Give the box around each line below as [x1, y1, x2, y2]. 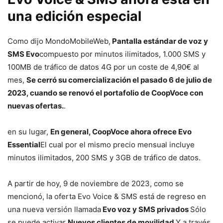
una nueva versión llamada [7, 205, 101, 215]
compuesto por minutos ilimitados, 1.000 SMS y [39, 49, 206, 59]
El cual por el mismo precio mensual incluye [40, 140, 195, 150]
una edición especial [7, 8, 141, 25]
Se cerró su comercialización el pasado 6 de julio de [26, 75, 212, 85]
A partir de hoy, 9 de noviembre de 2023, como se [7, 179, 184, 189]
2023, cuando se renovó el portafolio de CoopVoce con [7, 88, 203, 98]
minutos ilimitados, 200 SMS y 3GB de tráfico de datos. [7, 153, 201, 163]
